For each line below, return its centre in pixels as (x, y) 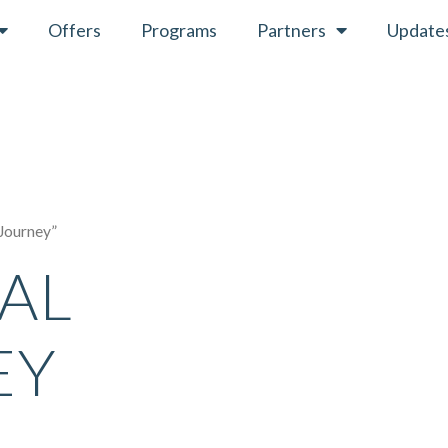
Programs (178, 30)
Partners (291, 30)
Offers (74, 30)
